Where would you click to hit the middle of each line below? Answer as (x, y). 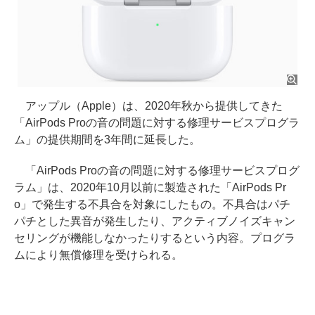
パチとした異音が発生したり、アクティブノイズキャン (155, 221)
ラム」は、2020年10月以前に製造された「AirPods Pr (150, 188)
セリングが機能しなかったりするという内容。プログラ (155, 238)
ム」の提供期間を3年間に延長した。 (107, 140)
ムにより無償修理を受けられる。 (98, 255)
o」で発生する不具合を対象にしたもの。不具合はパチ (152, 205)
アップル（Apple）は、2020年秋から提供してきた (148, 106)
